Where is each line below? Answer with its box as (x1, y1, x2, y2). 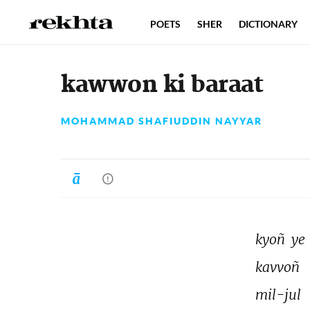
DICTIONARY (239, 18, 298, 30)
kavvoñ (255, 258, 303, 275)
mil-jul (255, 286, 304, 303)
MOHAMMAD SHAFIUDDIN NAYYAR (61, 116, 262, 127)
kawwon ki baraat (61, 71, 263, 100)
